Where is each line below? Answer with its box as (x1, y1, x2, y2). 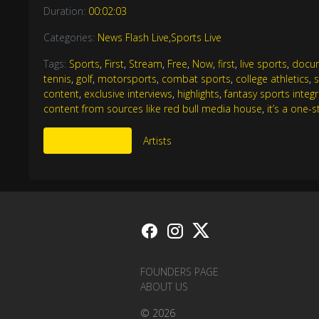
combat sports (162, 71, 231, 85)
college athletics (236, 71, 310, 85)
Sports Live (171, 30, 222, 44)
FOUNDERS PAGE (140, 265, 219, 278)
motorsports (98, 71, 157, 85)
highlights (177, 86, 220, 100)
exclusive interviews (84, 86, 173, 100)
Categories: (43, 30, 98, 44)
